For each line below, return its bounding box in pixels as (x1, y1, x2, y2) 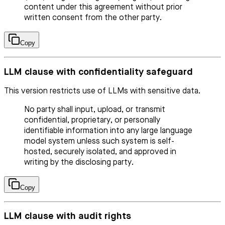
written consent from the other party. (24, 14, 162, 23)
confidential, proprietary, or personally (24, 116, 160, 125)
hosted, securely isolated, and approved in (24, 148, 176, 156)
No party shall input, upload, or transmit (24, 105, 165, 114)
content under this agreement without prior (24, 4, 182, 12)
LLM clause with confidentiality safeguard (4, 67, 193, 77)
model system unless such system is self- (24, 137, 174, 146)
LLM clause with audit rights (4, 211, 131, 221)
